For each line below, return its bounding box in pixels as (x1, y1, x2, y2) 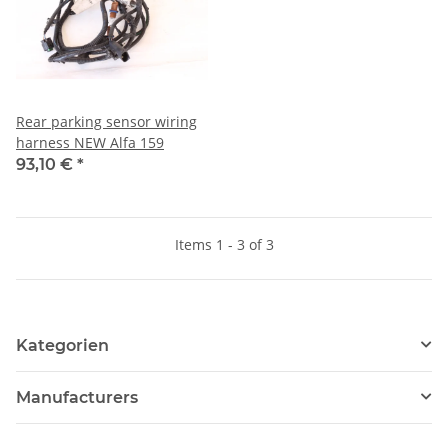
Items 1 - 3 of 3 (174, 234, 274, 254)
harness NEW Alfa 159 (16, 132, 164, 152)
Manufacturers (16, 387, 138, 407)
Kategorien (16, 335, 109, 355)
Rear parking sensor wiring (16, 111, 197, 131)
